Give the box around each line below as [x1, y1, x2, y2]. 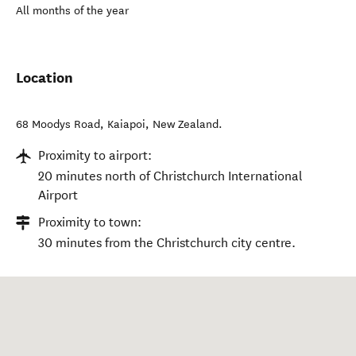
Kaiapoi [107, 118, 145, 131]
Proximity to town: [38, 215, 141, 230]
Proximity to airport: [38, 148, 152, 163]
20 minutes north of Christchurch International [38, 168, 303, 184]
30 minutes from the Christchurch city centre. [38, 235, 296, 250]
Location [16, 68, 73, 87]
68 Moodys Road [16, 118, 100, 131]
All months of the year [16, 4, 129, 17]
